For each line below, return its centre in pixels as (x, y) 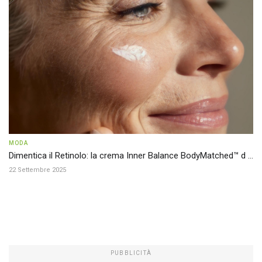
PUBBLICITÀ (131, 253)
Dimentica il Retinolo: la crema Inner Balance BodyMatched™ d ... (131, 155)
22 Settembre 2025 (37, 170)
